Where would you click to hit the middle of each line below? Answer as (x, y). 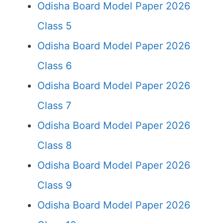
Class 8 (55, 145)
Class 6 (55, 66)
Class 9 (55, 185)
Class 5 (55, 26)
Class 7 (54, 106)
